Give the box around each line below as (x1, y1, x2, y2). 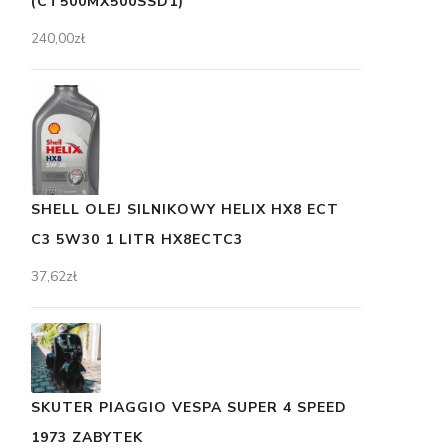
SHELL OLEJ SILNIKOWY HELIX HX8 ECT (31, 199, 339, 219)
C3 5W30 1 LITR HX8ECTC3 (31, 229, 243, 249)
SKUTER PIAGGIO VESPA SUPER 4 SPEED (31, 397, 347, 417)
